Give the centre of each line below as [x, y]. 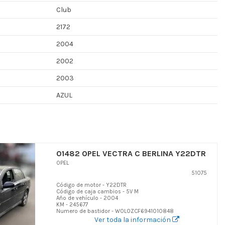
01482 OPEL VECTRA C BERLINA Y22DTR [131, 153]
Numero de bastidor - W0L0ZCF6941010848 [115, 211]
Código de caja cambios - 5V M [97, 192]
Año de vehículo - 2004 [87, 198]
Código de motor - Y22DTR [91, 185]
